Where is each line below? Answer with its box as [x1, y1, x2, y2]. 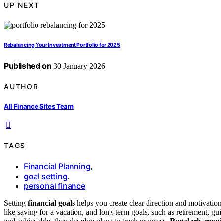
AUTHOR [4, 82, 38, 91]
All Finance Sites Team [4, 102, 74, 110]
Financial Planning [24, 161, 91, 171]
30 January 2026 [51, 62, 106, 71]
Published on [4, 61, 52, 71]
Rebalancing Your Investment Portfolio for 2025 [4, 42, 120, 49]
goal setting [24, 171, 68, 181]
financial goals [28, 198, 75, 207]
